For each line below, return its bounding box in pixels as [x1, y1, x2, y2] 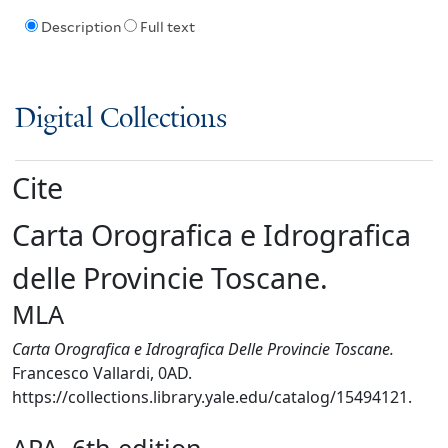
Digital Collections [15, 103, 227, 135]
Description [40, 19, 121, 36]
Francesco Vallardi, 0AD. [12, 361, 192, 384]
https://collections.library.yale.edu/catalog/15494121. [12, 385, 412, 408]
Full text [139, 19, 195, 36]
